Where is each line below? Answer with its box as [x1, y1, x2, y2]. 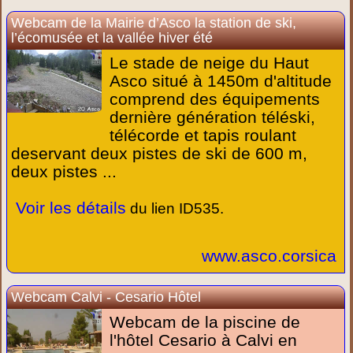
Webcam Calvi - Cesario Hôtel [11, 289, 202, 305]
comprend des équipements [110, 90, 321, 108]
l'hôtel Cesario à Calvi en [110, 331, 298, 349]
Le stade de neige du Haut [110, 54, 310, 72]
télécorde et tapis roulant [110, 126, 297, 144]
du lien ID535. [126, 200, 225, 217]
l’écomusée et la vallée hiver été [11, 30, 214, 46]
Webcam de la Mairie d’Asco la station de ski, [11, 15, 297, 31]
